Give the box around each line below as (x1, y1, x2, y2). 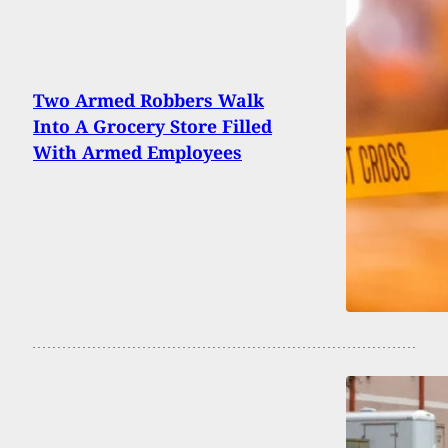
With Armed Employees (33, 139, 242, 164)
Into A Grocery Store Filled (33, 113, 272, 138)
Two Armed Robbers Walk (33, 87, 264, 112)
